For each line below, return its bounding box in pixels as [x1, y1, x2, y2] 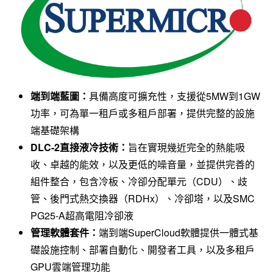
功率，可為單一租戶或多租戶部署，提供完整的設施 [30, 106, 255, 120]
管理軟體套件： [30, 225, 99, 239]
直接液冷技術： [59, 140, 128, 154]
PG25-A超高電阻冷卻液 [30, 208, 133, 222]
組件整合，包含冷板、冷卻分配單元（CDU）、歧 [30, 174, 247, 188]
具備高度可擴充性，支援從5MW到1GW [88, 89, 260, 103]
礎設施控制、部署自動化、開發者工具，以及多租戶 [30, 243, 255, 257]
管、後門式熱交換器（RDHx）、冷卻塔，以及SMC [30, 191, 255, 205]
